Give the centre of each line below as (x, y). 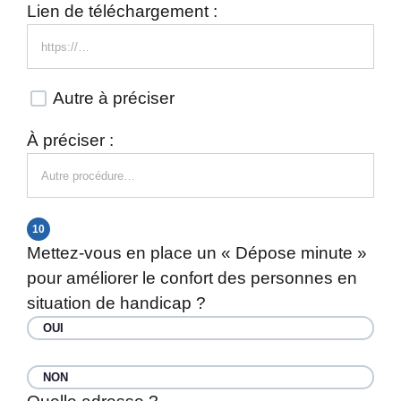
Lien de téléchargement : (122, 11)
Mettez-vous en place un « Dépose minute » (197, 253)
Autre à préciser (112, 98)
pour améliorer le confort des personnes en (192, 278)
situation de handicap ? (116, 303)
